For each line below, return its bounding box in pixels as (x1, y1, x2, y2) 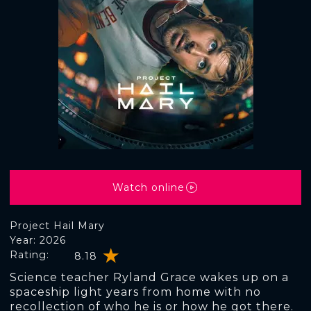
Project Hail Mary (10, 219, 105, 232)
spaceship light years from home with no (10, 285, 261, 299)
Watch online (112, 180, 185, 194)
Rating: (10, 249, 49, 261)
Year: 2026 (10, 234, 66, 246)
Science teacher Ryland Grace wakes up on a (10, 271, 289, 284)
